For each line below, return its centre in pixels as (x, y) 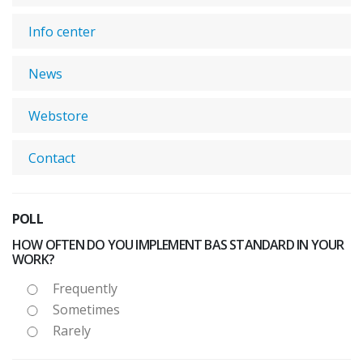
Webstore (58, 115)
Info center (62, 31)
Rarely (72, 330)
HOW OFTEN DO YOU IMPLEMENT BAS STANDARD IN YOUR (178, 244)
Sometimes (86, 309)
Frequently (85, 288)
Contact (52, 158)
